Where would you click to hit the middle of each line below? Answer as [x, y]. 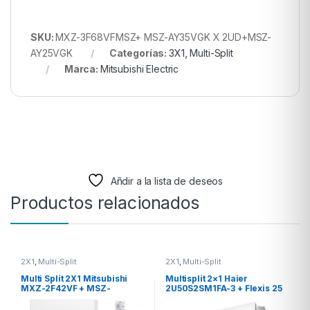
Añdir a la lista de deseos [167, 181]
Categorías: [139, 53]
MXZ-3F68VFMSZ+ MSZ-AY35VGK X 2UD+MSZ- [164, 37]
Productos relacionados [105, 202]
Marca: [82, 69]
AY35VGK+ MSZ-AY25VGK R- [82, 298]
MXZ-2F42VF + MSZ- [65, 289]
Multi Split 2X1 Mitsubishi [74, 279]
